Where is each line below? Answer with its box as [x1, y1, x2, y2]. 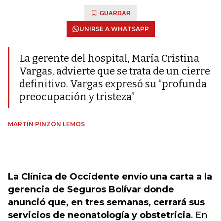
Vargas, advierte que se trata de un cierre [19, 65, 210, 77]
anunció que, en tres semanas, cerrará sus [8, 197, 205, 208]
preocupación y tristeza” [19, 91, 135, 103]
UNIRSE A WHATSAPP [79, 25, 149, 33]
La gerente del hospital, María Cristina [19, 52, 199, 64]
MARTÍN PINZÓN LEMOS [8, 120, 85, 128]
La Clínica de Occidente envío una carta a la [8, 171, 212, 182]
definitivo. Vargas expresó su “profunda [19, 78, 207, 90]
